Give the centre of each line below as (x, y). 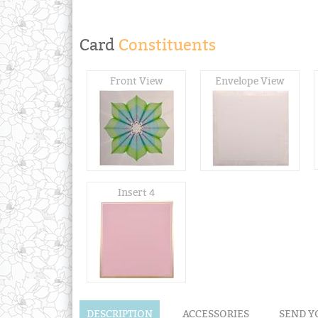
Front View (136, 81)
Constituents (165, 45)
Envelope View (250, 81)
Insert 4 (136, 192)
